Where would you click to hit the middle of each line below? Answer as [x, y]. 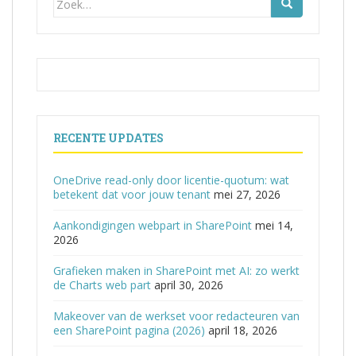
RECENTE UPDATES [108, 138]
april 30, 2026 [189, 285]
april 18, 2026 [243, 330]
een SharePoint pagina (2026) [129, 330]
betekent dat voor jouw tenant [132, 194]
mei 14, [274, 225]
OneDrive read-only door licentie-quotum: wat [171, 180]
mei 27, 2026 [247, 194]
